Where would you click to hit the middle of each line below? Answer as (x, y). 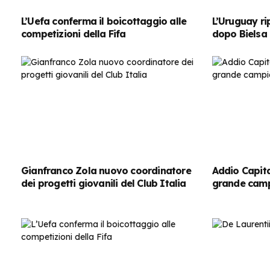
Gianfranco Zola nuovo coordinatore (106, 170)
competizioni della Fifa (74, 34)
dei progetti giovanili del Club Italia (104, 183)
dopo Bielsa (239, 34)
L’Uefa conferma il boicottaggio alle (104, 21)
